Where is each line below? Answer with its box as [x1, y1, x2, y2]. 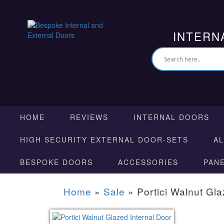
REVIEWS [70, 112, 108, 122]
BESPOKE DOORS [20, 157, 93, 167]
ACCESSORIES [118, 157, 178, 167]
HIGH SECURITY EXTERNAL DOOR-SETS [20, 134, 188, 144]
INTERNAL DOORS [133, 112, 209, 122]
